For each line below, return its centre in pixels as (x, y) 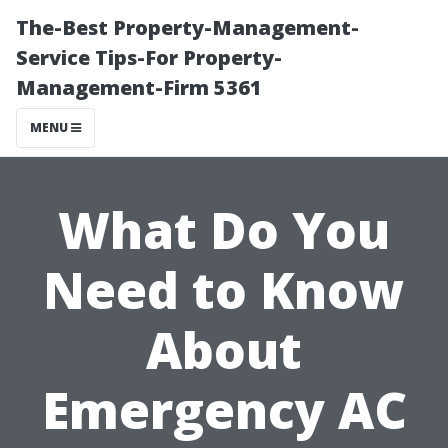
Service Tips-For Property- (149, 57)
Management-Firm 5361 (139, 87)
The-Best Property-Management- (187, 27)
